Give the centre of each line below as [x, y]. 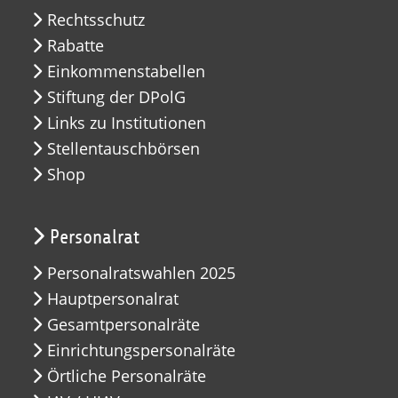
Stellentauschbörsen [123, 148]
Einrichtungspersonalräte [141, 350]
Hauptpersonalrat [113, 298]
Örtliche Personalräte [127, 375]
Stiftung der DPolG [116, 96]
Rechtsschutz [96, 19]
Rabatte [76, 45]
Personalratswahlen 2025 [141, 272]
